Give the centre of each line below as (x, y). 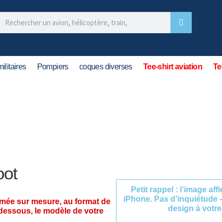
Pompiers (53, 67)
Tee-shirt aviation (173, 67)
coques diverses (106, 67)
